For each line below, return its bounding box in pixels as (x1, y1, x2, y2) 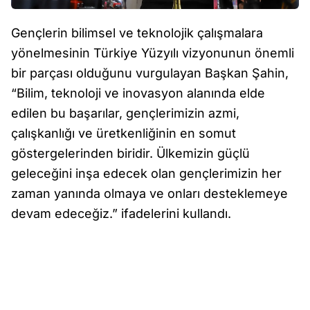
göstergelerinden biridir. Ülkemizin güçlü (11, 145, 250, 161)
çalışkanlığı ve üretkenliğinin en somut (11, 125, 236, 140)
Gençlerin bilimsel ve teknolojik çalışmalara (11, 25, 263, 40)
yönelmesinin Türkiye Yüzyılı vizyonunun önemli (11, 45, 294, 60)
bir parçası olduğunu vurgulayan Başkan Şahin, (11, 65, 289, 80)
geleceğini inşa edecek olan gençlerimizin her (11, 165, 282, 181)
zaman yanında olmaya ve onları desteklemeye (11, 185, 288, 201)
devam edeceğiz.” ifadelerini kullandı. (11, 206, 231, 221)
